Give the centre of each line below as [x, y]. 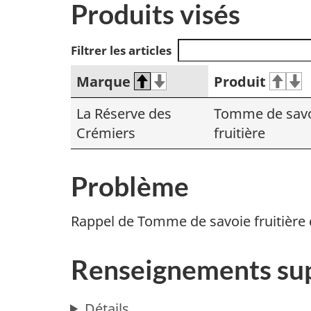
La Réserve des [124, 113]
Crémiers [106, 133]
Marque [103, 81]
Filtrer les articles [121, 50]
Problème [130, 186]
